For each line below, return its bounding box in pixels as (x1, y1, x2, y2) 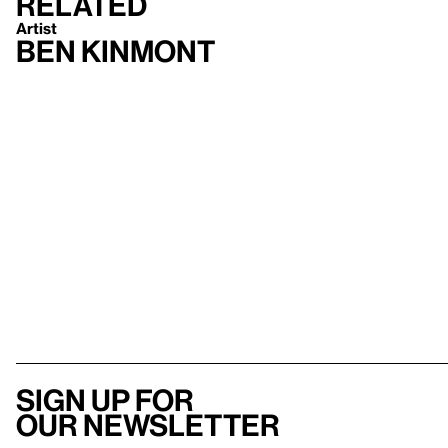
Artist (16, 19, 57, 37)
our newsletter (16, 408, 280, 443)
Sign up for (16, 383, 194, 418)
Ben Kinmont (16, 34, 215, 68)
